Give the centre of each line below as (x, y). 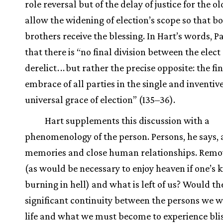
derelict (41, 67)
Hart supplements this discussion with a (127, 120)
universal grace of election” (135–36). (100, 99)
